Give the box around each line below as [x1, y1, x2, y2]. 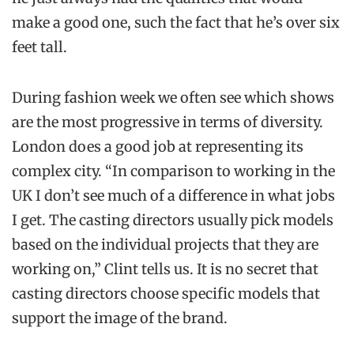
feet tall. [12, 38, 67, 57]
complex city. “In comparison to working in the [12, 161, 335, 180]
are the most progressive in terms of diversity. [12, 112, 323, 131]
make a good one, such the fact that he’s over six [12, 13, 340, 32]
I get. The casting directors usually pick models [12, 210, 333, 229]
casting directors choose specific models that [12, 284, 320, 303]
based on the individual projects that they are [12, 235, 318, 254]
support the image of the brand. [12, 308, 228, 327]
